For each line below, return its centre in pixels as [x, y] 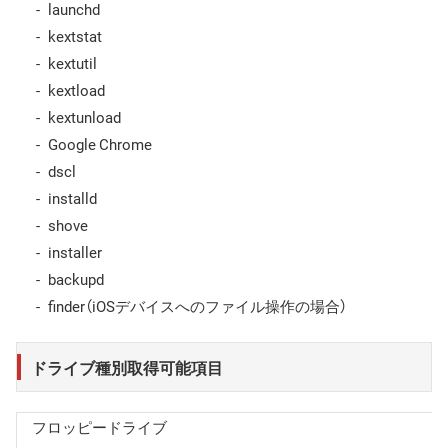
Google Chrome [100, 143]
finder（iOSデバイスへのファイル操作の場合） [197, 305]
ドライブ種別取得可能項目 [127, 366]
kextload [76, 89]
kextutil [72, 62]
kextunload [84, 116]
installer [75, 251]
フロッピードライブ [99, 427]
